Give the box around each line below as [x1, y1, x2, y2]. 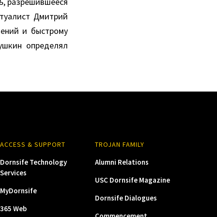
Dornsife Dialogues [94, 193, 157, 202]
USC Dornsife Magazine [94, 175, 170, 185]
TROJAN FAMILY [94, 140, 144, 149]
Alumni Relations [94, 157, 149, 167]
